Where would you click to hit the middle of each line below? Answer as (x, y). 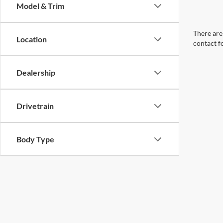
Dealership (36, 72)
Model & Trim (40, 6)
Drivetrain (35, 106)
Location (32, 39)
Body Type (35, 139)
